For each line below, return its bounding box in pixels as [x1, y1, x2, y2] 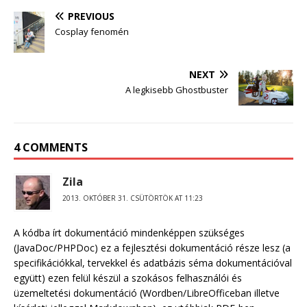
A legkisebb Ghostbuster [125, 83, 228, 96]
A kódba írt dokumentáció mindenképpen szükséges [14, 226, 245, 240]
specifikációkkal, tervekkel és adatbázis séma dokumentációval [14, 256, 292, 270]
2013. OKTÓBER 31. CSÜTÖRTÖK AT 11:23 [62, 193, 203, 204]
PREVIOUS [68, 9, 114, 23]
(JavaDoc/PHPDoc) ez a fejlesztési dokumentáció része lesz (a [14, 241, 291, 255]
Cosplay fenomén [55, 25, 129, 38]
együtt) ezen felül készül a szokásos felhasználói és [14, 271, 242, 285]
